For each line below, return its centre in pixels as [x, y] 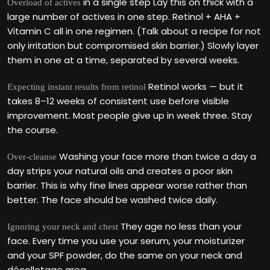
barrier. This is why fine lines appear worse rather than [127, 185]
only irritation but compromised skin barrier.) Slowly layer [133, 46]
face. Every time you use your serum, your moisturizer [126, 241]
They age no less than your [180, 226]
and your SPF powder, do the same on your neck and [125, 255]
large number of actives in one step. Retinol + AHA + [124, 17]
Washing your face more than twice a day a [156, 156]
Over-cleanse [32, 157]
